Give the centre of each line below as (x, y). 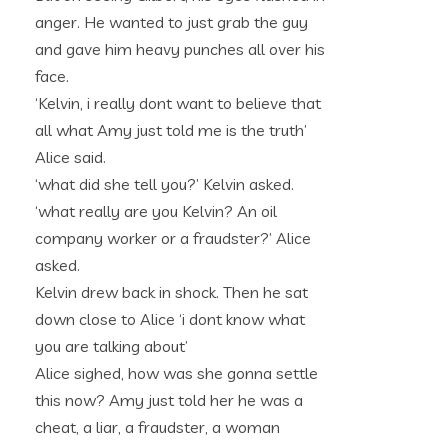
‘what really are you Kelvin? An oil (156, 211)
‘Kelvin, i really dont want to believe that (178, 103)
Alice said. (70, 157)
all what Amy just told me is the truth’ (171, 130)
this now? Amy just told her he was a (169, 400)
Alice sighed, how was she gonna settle (176, 373)
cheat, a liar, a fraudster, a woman (157, 427)
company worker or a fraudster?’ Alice (173, 238)
